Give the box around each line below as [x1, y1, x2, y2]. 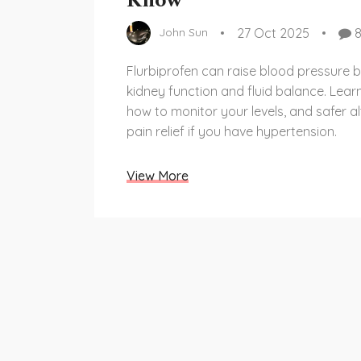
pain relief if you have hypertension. [127, 123, 337, 139]
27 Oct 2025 [237, 25, 309, 41]
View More [127, 168, 189, 184]
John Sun [159, 25, 208, 40]
